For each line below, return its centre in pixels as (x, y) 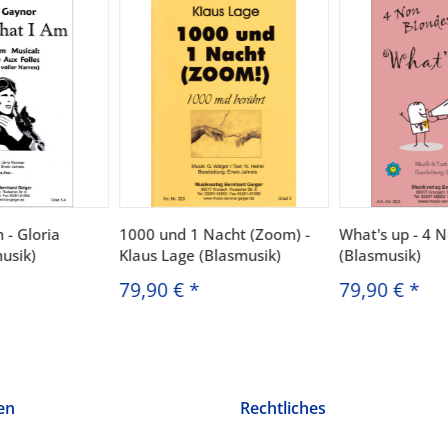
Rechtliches (283, 407)
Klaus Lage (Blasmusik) (199, 254)
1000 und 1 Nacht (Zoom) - (214, 233)
